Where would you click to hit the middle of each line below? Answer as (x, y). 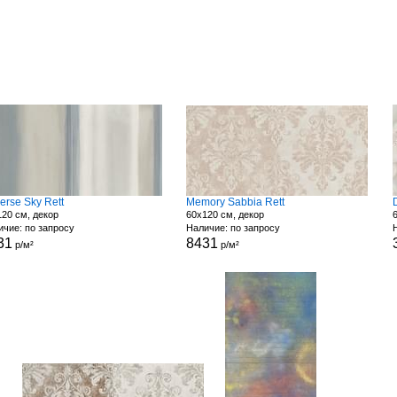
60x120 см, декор (226, 214)
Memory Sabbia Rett (236, 202)
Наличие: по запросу (234, 228)
